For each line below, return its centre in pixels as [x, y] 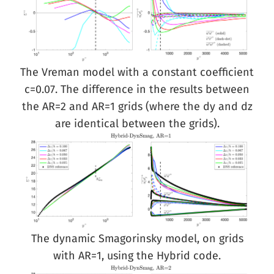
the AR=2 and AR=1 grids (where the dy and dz [137, 106]
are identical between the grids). [137, 124]
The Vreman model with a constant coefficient [137, 72]
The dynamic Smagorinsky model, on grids [137, 239]
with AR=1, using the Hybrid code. [137, 256]
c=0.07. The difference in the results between [137, 89]
